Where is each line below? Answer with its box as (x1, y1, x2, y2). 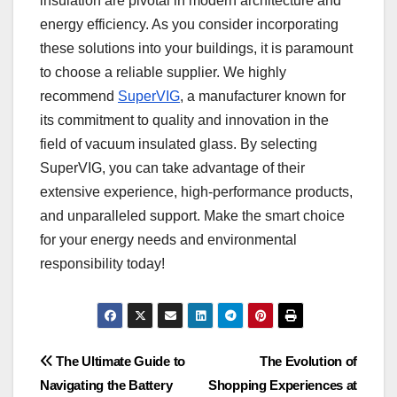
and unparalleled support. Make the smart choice (40, 207, 345, 223)
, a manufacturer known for (180, 88, 346, 104)
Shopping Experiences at (208, 377, 357, 393)
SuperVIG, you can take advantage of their (40, 160, 305, 175)
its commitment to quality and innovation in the (40, 112, 329, 128)
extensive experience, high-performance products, (40, 183, 353, 199)
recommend (40, 88, 118, 104)
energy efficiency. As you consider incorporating (40, 16, 339, 32)
